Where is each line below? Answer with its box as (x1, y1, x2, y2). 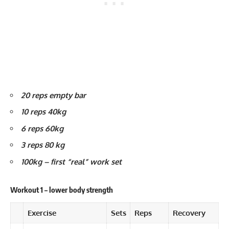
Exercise (27, 208, 58, 218)
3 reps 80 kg (21, 140, 64, 150)
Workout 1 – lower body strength (10, 185, 114, 195)
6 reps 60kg (21, 123, 63, 133)
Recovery (172, 208, 205, 218)
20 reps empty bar (21, 90, 86, 100)
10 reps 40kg (21, 107, 66, 117)
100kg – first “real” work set (21, 156, 124, 167)
